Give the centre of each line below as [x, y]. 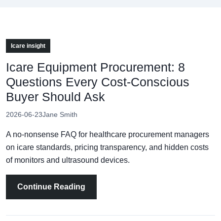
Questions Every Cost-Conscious [98, 82]
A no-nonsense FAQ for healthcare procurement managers [108, 134]
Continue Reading [51, 186]
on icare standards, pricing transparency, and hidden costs [107, 147]
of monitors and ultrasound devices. [68, 160]
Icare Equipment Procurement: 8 [95, 67]
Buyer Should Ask [55, 96]
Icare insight [28, 46]
